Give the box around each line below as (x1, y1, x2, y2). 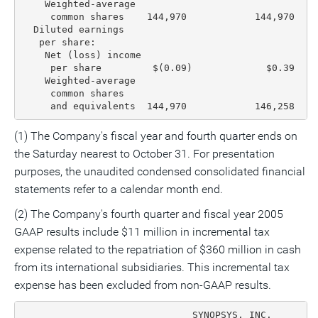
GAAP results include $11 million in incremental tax (14, 225, 270, 238)
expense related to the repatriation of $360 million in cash (14, 243, 301, 256)
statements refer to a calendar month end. (14, 182, 223, 196)
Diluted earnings (21, 23, 124, 35)
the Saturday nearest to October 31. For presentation (14, 147, 275, 160)
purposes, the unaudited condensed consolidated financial (14, 165, 305, 178)
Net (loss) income (21, 49, 141, 60)
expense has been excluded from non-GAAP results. (14, 278, 271, 292)
